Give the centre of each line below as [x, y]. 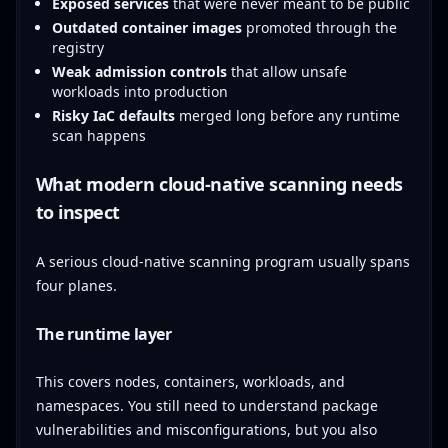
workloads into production [139, 91]
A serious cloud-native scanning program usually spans [222, 261]
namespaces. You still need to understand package [206, 405]
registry [77, 47]
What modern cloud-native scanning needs [219, 183]
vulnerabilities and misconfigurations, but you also [206, 429]
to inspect [78, 211]
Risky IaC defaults [113, 115]
